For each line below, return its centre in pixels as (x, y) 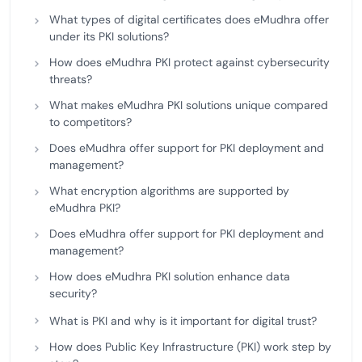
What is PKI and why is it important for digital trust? (183, 321)
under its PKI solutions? (109, 36)
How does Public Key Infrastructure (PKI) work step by (190, 347)
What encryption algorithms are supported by (169, 191)
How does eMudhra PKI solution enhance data (170, 276)
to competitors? (90, 122)
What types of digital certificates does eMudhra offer (189, 19)
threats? (71, 79)
